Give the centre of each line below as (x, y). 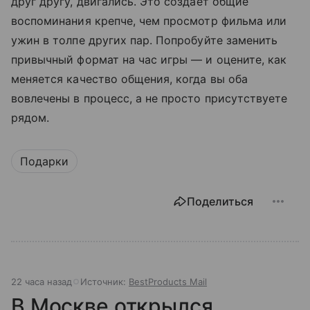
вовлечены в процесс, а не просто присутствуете (149, 99)
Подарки (44, 162)
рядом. (30, 118)
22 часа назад (42, 282)
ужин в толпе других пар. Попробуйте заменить (145, 40)
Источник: (104, 282)
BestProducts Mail (168, 282)
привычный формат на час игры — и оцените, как (149, 60)
